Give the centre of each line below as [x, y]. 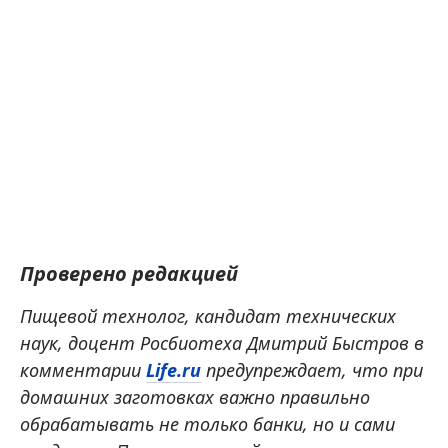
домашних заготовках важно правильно [195, 396]
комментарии [83, 369]
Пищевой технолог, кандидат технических [208, 315]
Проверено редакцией [129, 273]
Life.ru [173, 369]
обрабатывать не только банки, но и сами [207, 423]
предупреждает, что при [312, 369]
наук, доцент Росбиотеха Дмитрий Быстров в [222, 342]
